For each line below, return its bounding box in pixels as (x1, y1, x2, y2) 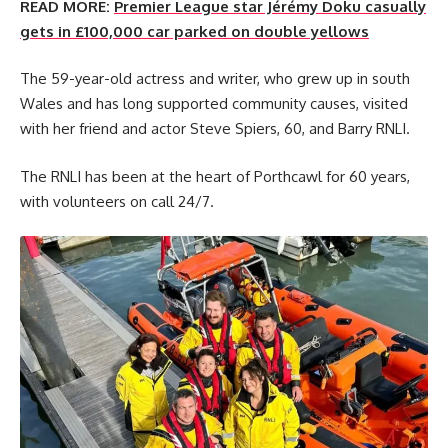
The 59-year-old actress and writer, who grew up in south (20, 69, 410, 88)
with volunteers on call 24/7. (20, 191, 214, 211)
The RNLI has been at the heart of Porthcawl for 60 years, (20, 166, 410, 186)
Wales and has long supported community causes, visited (20, 94, 408, 113)
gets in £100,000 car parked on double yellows (20, 21, 369, 41)
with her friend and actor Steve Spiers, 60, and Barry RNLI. (20, 119, 410, 138)
